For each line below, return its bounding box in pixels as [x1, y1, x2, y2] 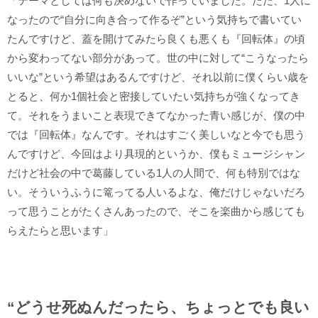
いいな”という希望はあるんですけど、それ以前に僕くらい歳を [7, 70, 309, 83]
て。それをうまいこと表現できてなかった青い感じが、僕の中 [7, 109, 305, 121]
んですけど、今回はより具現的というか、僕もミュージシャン [7, 147, 305, 160]
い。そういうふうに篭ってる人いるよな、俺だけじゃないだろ [7, 185, 305, 198]
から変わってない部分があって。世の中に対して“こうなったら [7, 51, 309, 64]
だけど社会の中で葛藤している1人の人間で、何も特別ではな [7, 166, 300, 179]
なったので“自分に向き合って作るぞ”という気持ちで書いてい [7, 13, 302, 26]
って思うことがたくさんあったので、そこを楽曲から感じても [7, 204, 305, 217]
